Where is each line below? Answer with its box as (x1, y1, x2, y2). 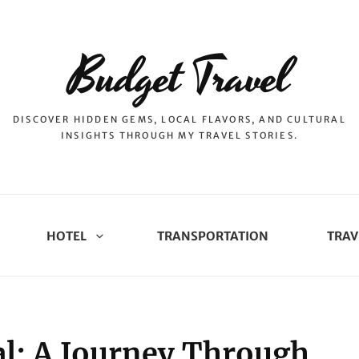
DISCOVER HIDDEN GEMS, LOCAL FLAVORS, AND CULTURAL (13, 114, 346, 125)
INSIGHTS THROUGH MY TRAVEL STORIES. (61, 130, 298, 141)
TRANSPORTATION (157, 228, 268, 244)
